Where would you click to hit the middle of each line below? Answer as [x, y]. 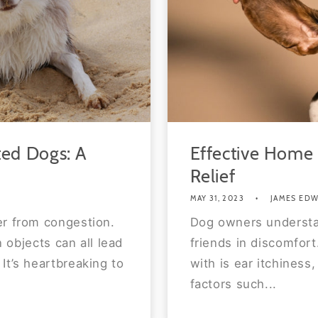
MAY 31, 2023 [217, 199]
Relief [213, 176]
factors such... [233, 284]
